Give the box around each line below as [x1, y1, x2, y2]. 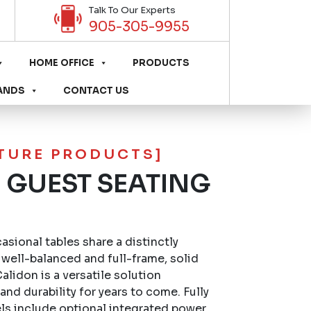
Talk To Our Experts [89, 4, 176, 16]
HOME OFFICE [29, 57, 94, 69]
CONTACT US [63, 85, 129, 96]
